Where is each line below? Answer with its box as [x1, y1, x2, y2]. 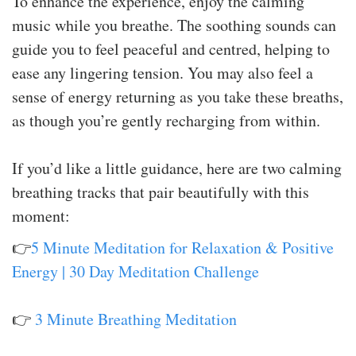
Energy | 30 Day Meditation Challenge [12, 260, 259, 282]
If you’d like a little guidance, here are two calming [12, 157, 342, 179]
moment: [12, 204, 70, 226]
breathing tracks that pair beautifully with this [12, 180, 309, 203]
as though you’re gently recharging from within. [12, 109, 320, 131]
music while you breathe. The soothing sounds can [12, 14, 336, 36]
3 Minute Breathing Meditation [35, 308, 237, 330]
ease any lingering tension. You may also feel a [12, 61, 313, 83]
